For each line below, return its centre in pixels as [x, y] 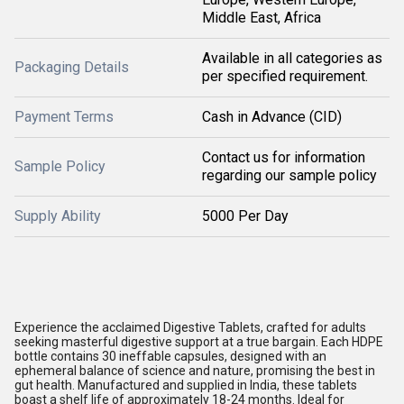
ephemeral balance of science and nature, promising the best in [195, 371]
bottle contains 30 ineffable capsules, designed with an [170, 356]
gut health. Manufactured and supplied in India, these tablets [186, 385]
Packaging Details [72, 67]
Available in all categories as [292, 58]
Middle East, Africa [262, 18]
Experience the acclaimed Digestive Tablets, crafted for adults [190, 327]
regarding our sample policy [289, 175]
